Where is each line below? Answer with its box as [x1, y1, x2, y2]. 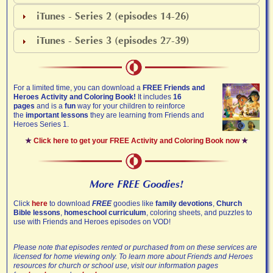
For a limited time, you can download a [13, 83, 143, 93]
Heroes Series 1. [13, 120, 69, 129]
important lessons [26, 111, 89, 120]
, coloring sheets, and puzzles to [146, 208, 253, 217]
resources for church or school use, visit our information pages [13, 261, 219, 270]
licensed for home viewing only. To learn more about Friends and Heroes [13, 252, 253, 261]
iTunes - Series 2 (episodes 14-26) [36, 10, 190, 23]
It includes [136, 93, 174, 102]
